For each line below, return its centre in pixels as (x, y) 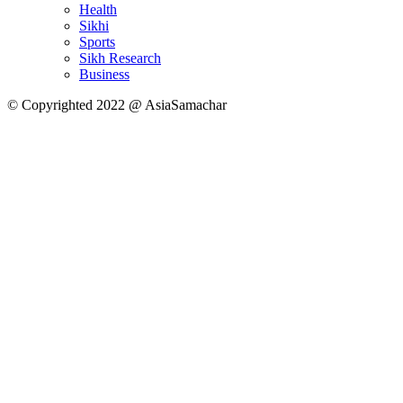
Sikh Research (120, 58)
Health (98, 10)
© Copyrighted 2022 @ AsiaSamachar (117, 105)
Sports (97, 42)
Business (104, 75)
